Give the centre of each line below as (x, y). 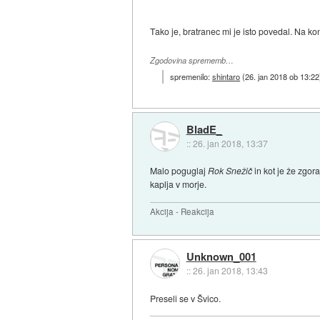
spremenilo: (191, 77)
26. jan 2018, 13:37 (230, 143)
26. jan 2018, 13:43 (230, 271)
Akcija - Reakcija (182, 212)
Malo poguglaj (179, 171)
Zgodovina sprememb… (192, 60)
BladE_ (204, 129)
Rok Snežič (230, 171)
